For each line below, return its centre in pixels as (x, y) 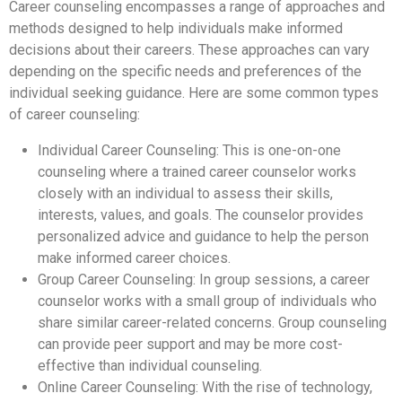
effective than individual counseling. (150, 365)
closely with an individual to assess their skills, (185, 193)
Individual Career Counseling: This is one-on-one (189, 150)
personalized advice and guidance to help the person (203, 236)
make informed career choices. (134, 258)
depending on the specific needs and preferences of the (185, 71)
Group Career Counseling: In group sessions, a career (204, 279)
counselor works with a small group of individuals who (207, 301)
